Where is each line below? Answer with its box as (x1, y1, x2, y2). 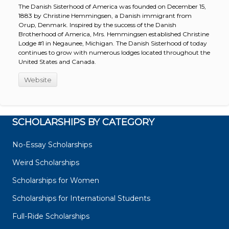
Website (24, 76, 52, 84)
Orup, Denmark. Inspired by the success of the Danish (18, 21, 176, 29)
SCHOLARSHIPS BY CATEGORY (12, 117, 154, 128)
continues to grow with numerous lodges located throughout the (18, 49, 210, 57)
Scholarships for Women (12, 176, 99, 186)
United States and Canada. (18, 58, 96, 66)
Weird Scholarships (12, 158, 79, 168)
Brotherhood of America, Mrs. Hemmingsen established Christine (18, 30, 209, 38)
